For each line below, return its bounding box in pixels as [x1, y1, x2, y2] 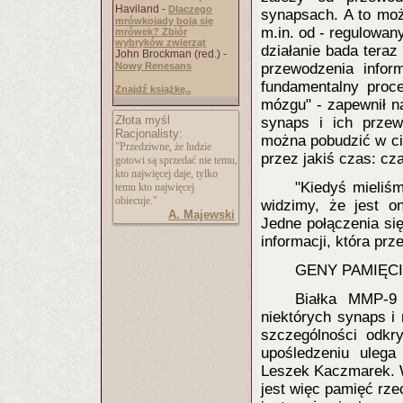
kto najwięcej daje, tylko [115, 167, 218, 180]
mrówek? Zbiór [115, 26, 187, 37]
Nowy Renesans [115, 60, 192, 71]
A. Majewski [168, 208, 235, 221]
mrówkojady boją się [115, 15, 213, 26]
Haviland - [115, 3, 168, 15]
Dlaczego [168, 4, 212, 14]
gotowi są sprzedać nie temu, [115, 154, 237, 166]
